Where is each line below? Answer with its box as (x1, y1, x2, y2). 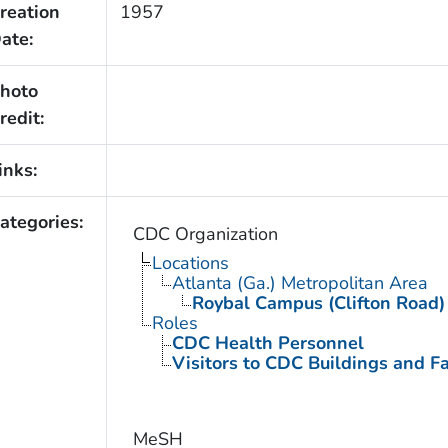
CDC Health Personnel (171, 330, 364, 355)
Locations (151, 250, 229, 275)
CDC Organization (132, 221, 278, 246)
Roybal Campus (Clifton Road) (191, 290, 445, 315)
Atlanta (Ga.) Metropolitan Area (171, 270, 428, 295)
